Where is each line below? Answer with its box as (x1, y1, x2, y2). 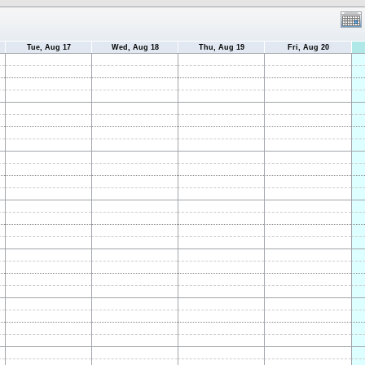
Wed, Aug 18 (111, 43, 159, 51)
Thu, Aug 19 (198, 43, 244, 51)
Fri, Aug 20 (287, 43, 329, 51)
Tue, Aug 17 (26, 43, 71, 51)
